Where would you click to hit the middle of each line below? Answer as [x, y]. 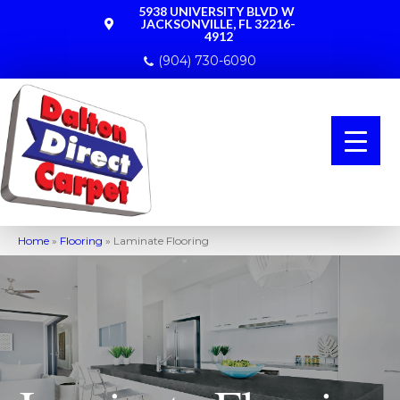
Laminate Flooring [161, 240]
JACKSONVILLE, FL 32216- [218, 24]
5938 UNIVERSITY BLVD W [216, 11]
